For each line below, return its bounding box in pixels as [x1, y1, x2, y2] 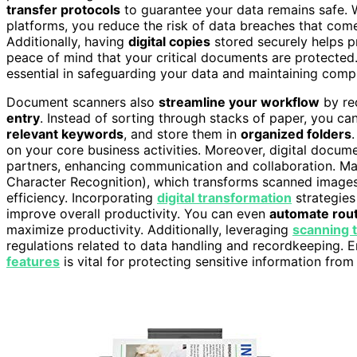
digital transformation [157, 189, 292, 206]
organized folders [241, 125, 351, 142]
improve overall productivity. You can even [6, 205, 269, 222]
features [6, 253, 60, 269]
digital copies [128, 33, 210, 49]
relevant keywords [6, 125, 124, 142]
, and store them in [124, 125, 241, 142]
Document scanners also [6, 93, 159, 110]
